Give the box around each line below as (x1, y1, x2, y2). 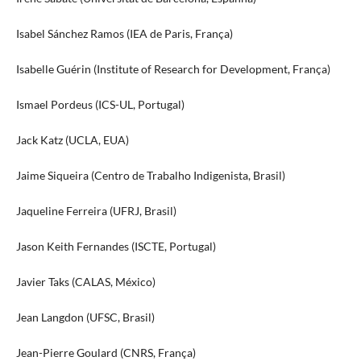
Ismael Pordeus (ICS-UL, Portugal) (15, 97, 185, 111)
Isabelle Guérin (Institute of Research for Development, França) (15, 61, 330, 76)
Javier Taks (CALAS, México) (15, 274, 156, 288)
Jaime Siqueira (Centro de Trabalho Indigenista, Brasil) (15, 168, 285, 182)
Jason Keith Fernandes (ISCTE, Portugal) (15, 239, 216, 253)
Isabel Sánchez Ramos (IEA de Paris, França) (15, 26, 233, 40)
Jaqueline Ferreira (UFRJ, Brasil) (15, 203, 176, 218)
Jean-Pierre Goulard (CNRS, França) (15, 345, 196, 359)
